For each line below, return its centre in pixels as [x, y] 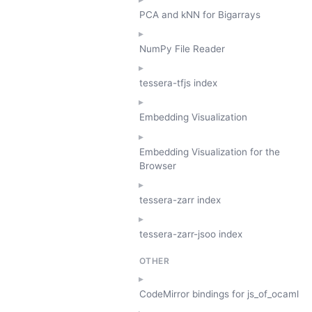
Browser [158, 165]
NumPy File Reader [182, 48]
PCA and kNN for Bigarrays [200, 14]
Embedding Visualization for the [210, 151]
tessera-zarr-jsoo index [191, 234]
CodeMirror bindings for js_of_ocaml [219, 294]
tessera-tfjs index [178, 83]
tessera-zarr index [180, 200]
